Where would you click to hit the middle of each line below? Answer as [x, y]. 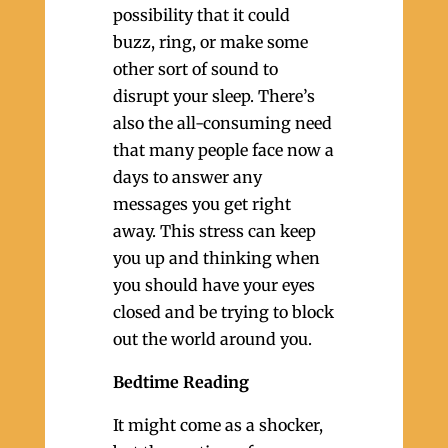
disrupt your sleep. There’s [213, 96]
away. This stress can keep [214, 231]
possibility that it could [201, 15]
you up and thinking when [216, 258]
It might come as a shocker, [217, 425]
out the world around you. [212, 339]
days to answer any [187, 177]
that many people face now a [223, 150]
